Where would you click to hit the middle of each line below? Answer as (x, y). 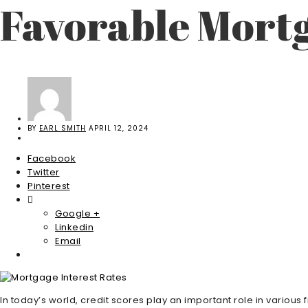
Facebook (52, 159)
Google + (77, 214)
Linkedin (74, 228)
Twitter (44, 173)
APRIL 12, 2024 (119, 129)
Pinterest (49, 186)
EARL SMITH (63, 129)
